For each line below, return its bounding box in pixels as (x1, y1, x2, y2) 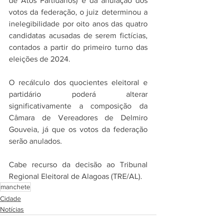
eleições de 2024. (9, 54, 70, 63)
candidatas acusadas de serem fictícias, (9, 31, 148, 40)
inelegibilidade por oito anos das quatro (9, 19, 148, 28)
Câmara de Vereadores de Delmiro (9, 113, 148, 122)
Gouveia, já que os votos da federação (9, 125, 148, 133)
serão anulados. (9, 136, 62, 145)
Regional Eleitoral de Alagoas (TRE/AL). (9, 172, 142, 180)
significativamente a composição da (9, 101, 148, 110)
